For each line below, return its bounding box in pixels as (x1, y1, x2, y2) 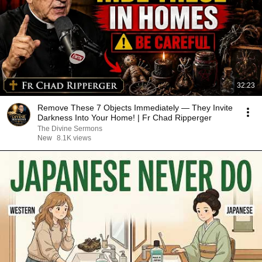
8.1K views (57, 134, 91, 142)
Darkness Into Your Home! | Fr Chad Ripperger (37, 113, 212, 122)
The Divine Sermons (37, 125, 102, 133)
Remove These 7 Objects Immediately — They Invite (37, 103, 233, 112)
